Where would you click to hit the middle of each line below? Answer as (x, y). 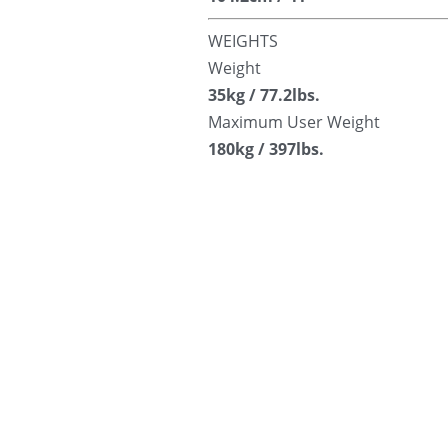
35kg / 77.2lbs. (264, 95)
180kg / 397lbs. (266, 149)
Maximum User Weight (294, 122)
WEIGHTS (243, 41)
